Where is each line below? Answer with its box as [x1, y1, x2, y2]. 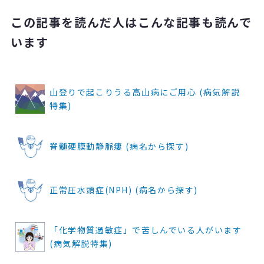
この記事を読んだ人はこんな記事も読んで [10, 14, 252, 31]
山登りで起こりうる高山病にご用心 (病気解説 [49, 86, 240, 98]
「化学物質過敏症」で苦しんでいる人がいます [49, 224, 242, 236]
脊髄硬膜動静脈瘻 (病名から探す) [49, 140, 189, 152]
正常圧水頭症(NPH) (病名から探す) [49, 183, 198, 196]
